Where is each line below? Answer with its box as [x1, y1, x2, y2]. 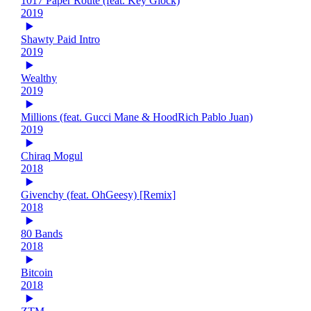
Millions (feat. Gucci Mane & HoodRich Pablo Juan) [21, 110, 253, 123]
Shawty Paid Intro [21, 33, 100, 45]
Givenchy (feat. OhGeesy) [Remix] [21, 188, 176, 201]
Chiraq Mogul [21, 149, 83, 162]
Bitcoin [21, 266, 53, 278]
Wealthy [21, 72, 57, 84]
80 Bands [21, 227, 62, 239]
